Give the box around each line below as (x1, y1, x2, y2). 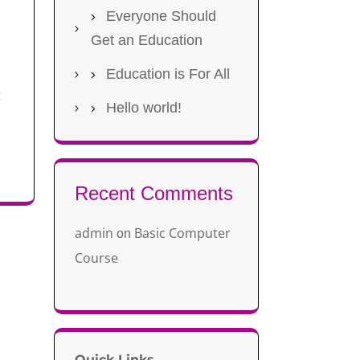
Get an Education (91, 32, 202, 48)
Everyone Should (106, 8, 216, 24)
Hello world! (106, 100, 182, 116)
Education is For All (106, 66, 230, 82)
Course (75, 249, 118, 267)
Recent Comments (75, 182, 233, 204)
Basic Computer (134, 224, 231, 242)
